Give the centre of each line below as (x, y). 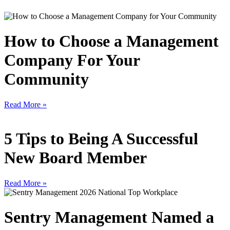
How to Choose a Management (111, 41)
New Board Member (75, 158)
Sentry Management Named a (109, 217)
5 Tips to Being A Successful (101, 139)
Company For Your (72, 60)
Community (46, 79)
